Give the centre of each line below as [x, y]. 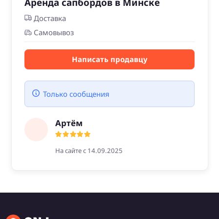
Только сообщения [77, 94]
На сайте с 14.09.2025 [89, 151]
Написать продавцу [109, 59]
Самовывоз [54, 33]
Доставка [50, 18]
